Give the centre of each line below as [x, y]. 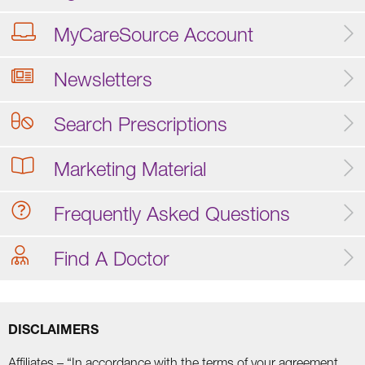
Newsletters [103, 79]
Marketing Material [130, 168]
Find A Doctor [112, 258]
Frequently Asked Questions [172, 213]
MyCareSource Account [154, 34]
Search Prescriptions [141, 123]
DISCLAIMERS [53, 329]
